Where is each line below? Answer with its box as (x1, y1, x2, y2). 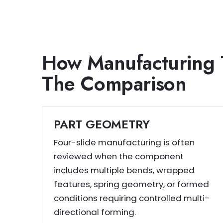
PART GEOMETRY (54, 116, 150, 133)
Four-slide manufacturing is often (54, 136, 195, 149)
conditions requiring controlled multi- (54, 192, 210, 205)
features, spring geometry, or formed (54, 178, 210, 191)
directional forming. (54, 206, 136, 219)
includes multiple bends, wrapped (54, 164, 195, 177)
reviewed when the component (54, 150, 184, 163)
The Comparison (42, 69, 187, 98)
